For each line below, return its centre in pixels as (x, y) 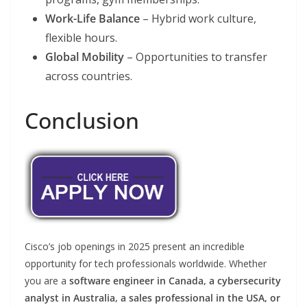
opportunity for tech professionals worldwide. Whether (146, 264)
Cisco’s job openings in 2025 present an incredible (135, 247)
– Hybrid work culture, (198, 18)
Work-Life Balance (93, 18)
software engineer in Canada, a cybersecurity (175, 281)
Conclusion (82, 120)
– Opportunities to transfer (196, 57)
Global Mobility (85, 57)
